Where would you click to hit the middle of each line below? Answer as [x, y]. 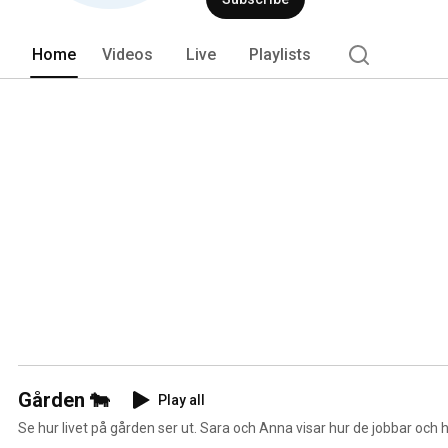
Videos [127, 54]
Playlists [280, 54]
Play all [181, 399]
